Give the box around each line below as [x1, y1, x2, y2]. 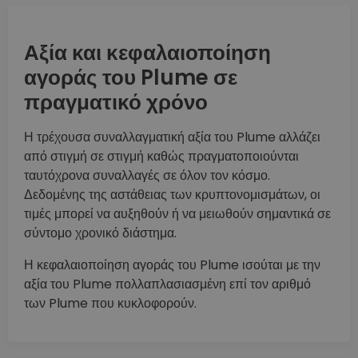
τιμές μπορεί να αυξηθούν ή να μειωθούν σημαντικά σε [24, 205, 331, 224]
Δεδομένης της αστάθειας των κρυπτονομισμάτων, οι [24, 185, 320, 205]
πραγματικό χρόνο [24, 88, 208, 117]
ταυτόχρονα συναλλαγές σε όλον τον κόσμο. [24, 166, 270, 185]
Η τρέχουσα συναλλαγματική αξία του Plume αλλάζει [24, 128, 320, 147]
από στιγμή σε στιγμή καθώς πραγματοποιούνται [24, 147, 299, 166]
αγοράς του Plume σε [24, 63, 237, 93]
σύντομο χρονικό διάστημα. [24, 224, 177, 243]
